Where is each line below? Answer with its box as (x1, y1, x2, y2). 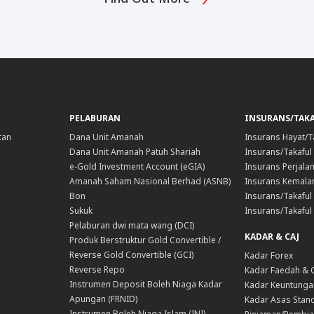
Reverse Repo (69, 264, 125, 276)
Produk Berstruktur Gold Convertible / (69, 234, 221, 247)
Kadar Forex (244, 250, 293, 262)
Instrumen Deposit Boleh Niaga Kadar (69, 278, 223, 291)
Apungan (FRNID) (69, 293, 138, 306)
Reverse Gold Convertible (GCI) (69, 249, 194, 261)
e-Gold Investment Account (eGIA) (69, 161, 205, 173)
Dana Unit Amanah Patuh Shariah (69, 146, 201, 158)
